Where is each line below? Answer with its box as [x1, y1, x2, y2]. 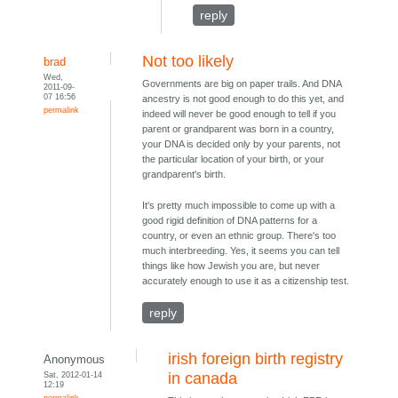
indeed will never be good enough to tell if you [142, 108, 337, 120]
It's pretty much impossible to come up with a [142, 200, 336, 211]
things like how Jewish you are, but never [142, 260, 321, 272]
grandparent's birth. [142, 169, 227, 180]
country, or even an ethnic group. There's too [142, 230, 337, 242]
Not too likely [142, 52, 235, 71]
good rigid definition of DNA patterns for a [142, 215, 318, 227]
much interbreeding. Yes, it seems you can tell [142, 245, 340, 257]
